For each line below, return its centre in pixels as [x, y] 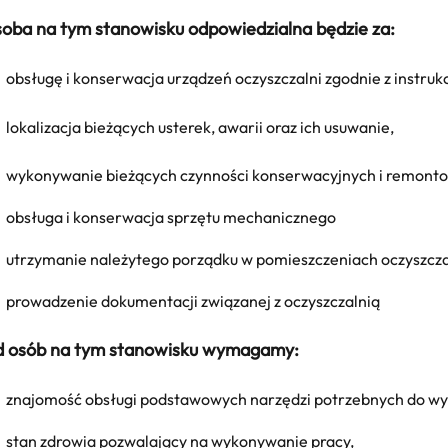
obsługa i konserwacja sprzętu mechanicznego [171, 217]
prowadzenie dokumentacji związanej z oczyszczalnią [193, 301]
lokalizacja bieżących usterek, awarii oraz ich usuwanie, [200, 126]
